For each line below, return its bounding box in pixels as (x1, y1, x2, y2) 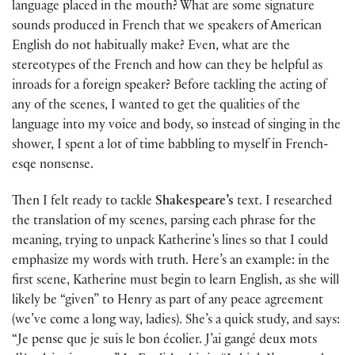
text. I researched (234, 195, 332, 209)
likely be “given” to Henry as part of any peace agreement (12, 294, 323, 308)
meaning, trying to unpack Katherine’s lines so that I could (12, 235, 328, 249)
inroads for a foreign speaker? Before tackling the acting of (12, 79, 326, 94)
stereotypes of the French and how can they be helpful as (12, 59, 323, 74)
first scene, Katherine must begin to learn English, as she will (12, 274, 339, 288)
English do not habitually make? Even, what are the (12, 40, 290, 54)
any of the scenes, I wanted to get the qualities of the (12, 99, 300, 113)
